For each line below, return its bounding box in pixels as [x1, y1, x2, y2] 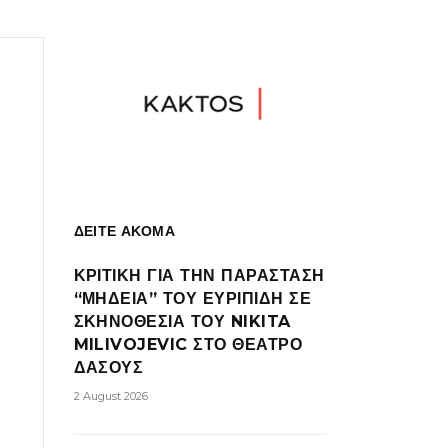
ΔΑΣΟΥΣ [73, 358, 144, 377]
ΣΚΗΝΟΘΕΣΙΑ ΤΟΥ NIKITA [73, 312, 291, 331]
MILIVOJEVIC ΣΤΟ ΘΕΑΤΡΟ [73, 335, 303, 354]
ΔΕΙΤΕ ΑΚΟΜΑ [73, 222, 176, 240]
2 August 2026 [73, 389, 148, 403]
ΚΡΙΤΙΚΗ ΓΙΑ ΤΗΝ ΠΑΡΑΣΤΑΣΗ [73, 266, 325, 285]
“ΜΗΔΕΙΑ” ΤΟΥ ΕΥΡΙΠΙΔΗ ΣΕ [73, 289, 312, 308]
